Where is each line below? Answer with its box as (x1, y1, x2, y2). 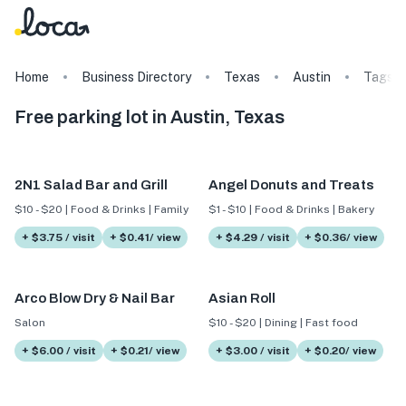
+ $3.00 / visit (215, 344, 290, 358)
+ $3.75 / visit (22, 230, 95, 244)
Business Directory (82, 70, 191, 84)
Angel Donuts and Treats (208, 178, 374, 193)
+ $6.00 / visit (22, 344, 96, 358)
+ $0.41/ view (110, 230, 180, 244)
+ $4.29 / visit (215, 230, 290, 244)
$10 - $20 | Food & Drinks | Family (14, 202, 188, 216)
